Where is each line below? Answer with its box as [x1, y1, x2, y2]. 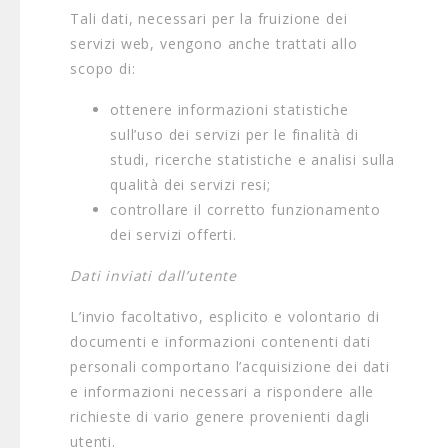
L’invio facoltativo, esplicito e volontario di [70, 307, 380, 326]
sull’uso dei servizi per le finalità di [110, 125, 359, 144]
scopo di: [70, 59, 136, 78]
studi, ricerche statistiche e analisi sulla [110, 150, 396, 169]
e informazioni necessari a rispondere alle [70, 382, 375, 401]
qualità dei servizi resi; [110, 175, 271, 194]
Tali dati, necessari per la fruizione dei [70, 9, 348, 28]
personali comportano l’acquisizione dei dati [70, 357, 390, 376]
